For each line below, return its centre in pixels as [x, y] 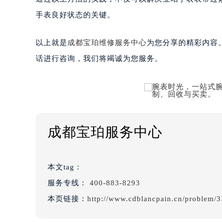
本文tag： [66, 167]
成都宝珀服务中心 [105, 132]
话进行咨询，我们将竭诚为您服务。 [99, 59]
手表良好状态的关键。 [75, 15]
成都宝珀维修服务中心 [107, 43]
